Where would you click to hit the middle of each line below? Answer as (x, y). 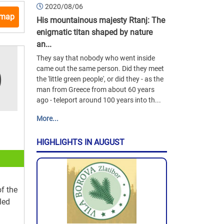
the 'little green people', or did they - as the (100, 79)
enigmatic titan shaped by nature (94, 32)
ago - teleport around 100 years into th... (99, 100)
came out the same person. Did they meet (100, 69)
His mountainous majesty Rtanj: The (101, 20)
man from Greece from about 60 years (95, 90)
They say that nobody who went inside (96, 58)
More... (47, 119)
